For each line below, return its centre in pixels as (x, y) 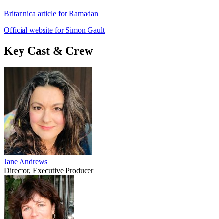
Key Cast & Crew (48, 51)
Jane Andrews (26, 161)
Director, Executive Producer (49, 170)
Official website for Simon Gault (54, 30)
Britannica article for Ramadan (51, 13)
